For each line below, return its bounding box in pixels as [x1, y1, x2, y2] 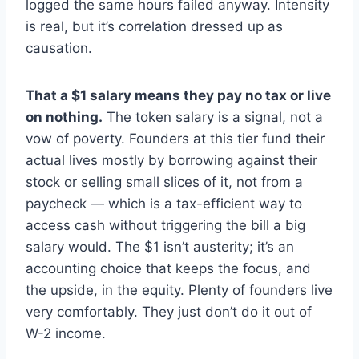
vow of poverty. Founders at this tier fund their [26, 131, 325, 147]
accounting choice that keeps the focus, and [26, 260, 311, 277]
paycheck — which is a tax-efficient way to [26, 196, 302, 212]
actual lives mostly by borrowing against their [26, 152, 317, 169]
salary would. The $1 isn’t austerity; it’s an [26, 239, 294, 256]
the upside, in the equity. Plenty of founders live [26, 282, 333, 299]
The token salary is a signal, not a [103, 109, 323, 126]
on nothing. [26, 109, 103, 126]
